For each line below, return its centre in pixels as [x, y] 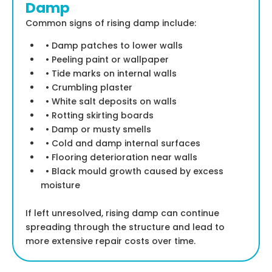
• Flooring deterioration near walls [119, 158]
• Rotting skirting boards [97, 116]
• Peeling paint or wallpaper [105, 60]
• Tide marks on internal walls [109, 74]
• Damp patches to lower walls [112, 46]
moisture [60, 185]
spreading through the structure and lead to [125, 227]
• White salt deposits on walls [109, 102]
